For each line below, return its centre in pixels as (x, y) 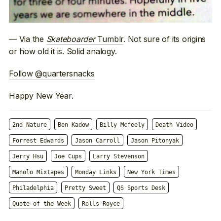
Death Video (174, 125)
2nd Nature (30, 125)
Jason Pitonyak (155, 141)
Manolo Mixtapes (38, 172)
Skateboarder (71, 39)
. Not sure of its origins (165, 39)
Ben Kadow (73, 125)
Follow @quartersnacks (52, 74)
